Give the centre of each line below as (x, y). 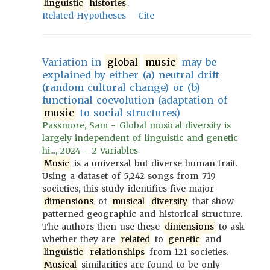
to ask (230, 227)
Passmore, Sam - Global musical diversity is (137, 125)
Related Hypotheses (84, 16)
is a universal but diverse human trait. (154, 163)
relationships (117, 252)
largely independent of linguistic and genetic (140, 138)
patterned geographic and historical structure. (142, 214)
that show (211, 201)
